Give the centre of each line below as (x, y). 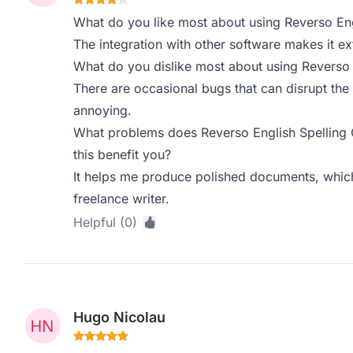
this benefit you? (122, 154)
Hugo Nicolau (119, 317)
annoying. (102, 110)
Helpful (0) (105, 222)
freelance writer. (121, 199)
